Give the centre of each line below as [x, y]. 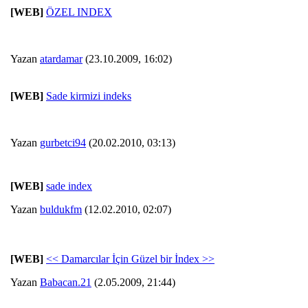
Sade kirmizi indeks [89, 96]
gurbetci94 [63, 143]
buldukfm [61, 210]
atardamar [61, 59]
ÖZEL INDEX [79, 12]
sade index [69, 186]
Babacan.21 [66, 283]
